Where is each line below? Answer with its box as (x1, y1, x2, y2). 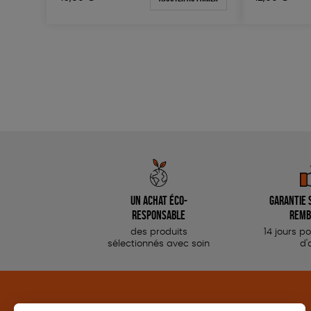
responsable (132, 208, 186, 222)
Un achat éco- (130, 194, 187, 208)
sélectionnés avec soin (108, 239, 210, 249)
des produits (130, 228, 187, 237)
